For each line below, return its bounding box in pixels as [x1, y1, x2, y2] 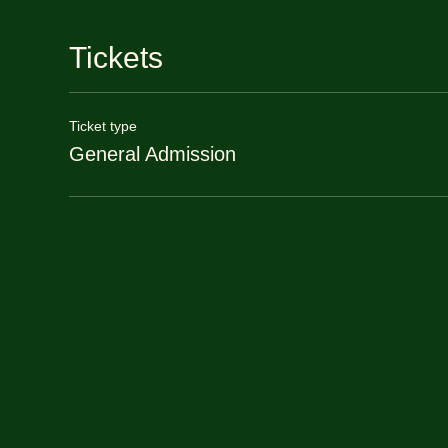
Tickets [68, 41, 163, 75]
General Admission [68, 143, 236, 166]
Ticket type [68, 118, 137, 135]
